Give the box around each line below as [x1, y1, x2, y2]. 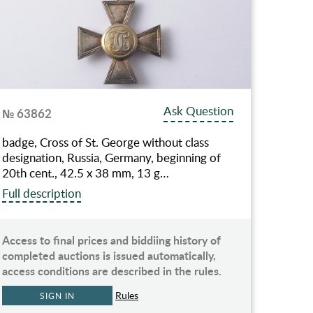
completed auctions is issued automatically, [2, 247, 217, 264]
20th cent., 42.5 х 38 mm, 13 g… [2, 165, 170, 182]
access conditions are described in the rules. [2, 263, 222, 279]
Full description [2, 185, 82, 202]
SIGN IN [40, 290, 75, 302]
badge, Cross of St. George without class [2, 134, 210, 151]
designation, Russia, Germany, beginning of [2, 150, 221, 166]
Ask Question [163, 103, 234, 119]
